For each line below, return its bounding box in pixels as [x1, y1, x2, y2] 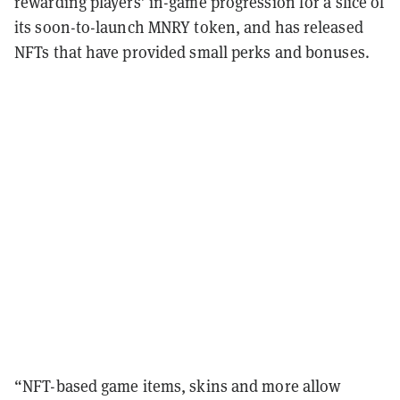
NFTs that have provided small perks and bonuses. [14, 40, 370, 62]
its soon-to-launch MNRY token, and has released [14, 15, 363, 37]
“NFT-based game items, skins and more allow [14, 374, 341, 396]
